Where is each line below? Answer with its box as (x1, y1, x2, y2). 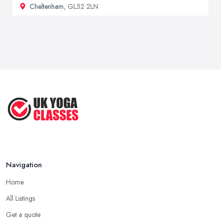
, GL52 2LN (64, 1, 98, 11)
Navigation (6, 159, 42, 171)
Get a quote (6, 210, 40, 220)
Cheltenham (30, 1, 64, 11)
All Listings (6, 193, 35, 204)
